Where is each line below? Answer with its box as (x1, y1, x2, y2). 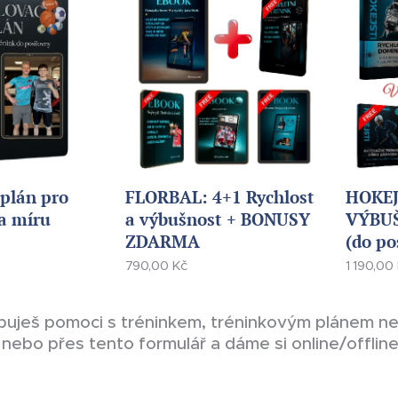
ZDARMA (124, 229, 200, 252)
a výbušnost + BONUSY (124, 207, 310, 230)
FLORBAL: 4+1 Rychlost (124, 185, 314, 208)
